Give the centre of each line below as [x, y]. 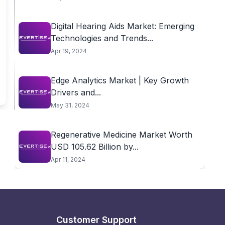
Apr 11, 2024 [68, 159]
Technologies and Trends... [102, 38]
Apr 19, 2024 [69, 51]
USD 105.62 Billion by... [94, 147]
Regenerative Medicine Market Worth [121, 135]
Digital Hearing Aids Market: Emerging [122, 26]
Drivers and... [76, 92]
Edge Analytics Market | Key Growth [120, 80]
